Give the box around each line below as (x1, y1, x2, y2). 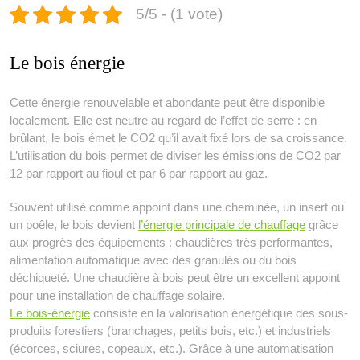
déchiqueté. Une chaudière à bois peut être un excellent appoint (10, 271, 340, 285)
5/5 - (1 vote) (136, 6, 223, 23)
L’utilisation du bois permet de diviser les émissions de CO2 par (10, 149, 341, 163)
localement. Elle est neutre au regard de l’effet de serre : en (10, 113, 317, 128)
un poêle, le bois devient (10, 218, 138, 232)
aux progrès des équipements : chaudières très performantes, (10, 235, 333, 250)
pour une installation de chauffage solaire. (10, 288, 225, 303)
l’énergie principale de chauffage (138, 218, 305, 232)
